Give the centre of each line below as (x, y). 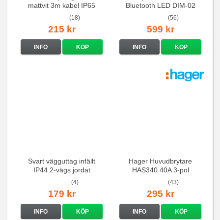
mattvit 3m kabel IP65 (62, 5)
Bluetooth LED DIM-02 (160, 5)
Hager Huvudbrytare (160, 161)
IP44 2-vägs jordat (62, 170)
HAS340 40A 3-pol (160, 170)
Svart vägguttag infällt (62, 161)
